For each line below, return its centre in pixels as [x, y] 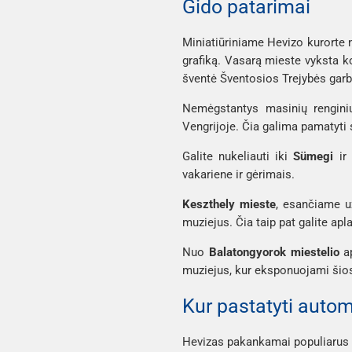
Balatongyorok [247, 252]
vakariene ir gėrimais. [238, 174]
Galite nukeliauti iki [238, 156]
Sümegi [316, 156]
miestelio [315, 252]
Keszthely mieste [229, 204]
